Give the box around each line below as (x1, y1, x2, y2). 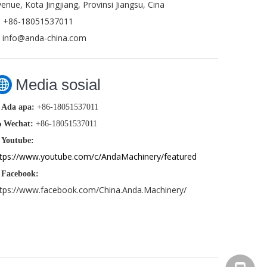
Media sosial (15, 76, 101, 94)
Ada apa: (1, 103, 35, 111)
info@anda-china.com (2, 32, 86, 44)
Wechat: (4, 119, 36, 128)
